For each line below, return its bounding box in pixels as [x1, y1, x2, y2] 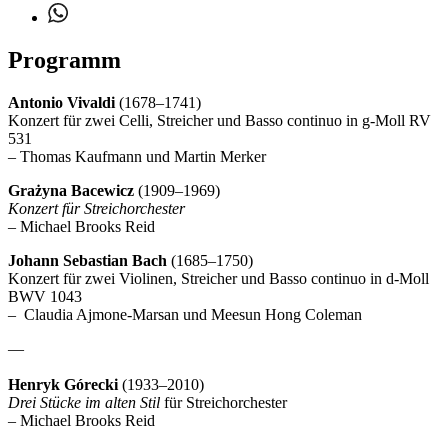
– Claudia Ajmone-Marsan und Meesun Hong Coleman [8, 305, 362, 323]
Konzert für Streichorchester [8, 199, 185, 217]
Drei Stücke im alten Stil [8, 393, 160, 411]
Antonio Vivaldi [8, 93, 119, 111]
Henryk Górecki [8, 375, 122, 393]
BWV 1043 [8, 287, 82, 305]
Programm [8, 46, 121, 73]
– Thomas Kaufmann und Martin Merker [8, 147, 266, 165]
